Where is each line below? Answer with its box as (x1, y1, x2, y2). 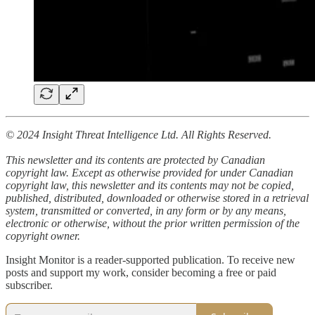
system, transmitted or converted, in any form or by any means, (6, 204, 286, 217)
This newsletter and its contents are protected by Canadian (6, 153, 265, 166)
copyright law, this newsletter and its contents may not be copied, (6, 179, 294, 191)
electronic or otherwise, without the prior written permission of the (6, 217, 300, 229)
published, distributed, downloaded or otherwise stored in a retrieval (6, 191, 309, 204)
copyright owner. (6, 229, 80, 242)
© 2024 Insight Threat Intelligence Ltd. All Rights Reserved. (6, 128, 271, 141)
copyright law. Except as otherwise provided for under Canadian (6, 166, 293, 179)
